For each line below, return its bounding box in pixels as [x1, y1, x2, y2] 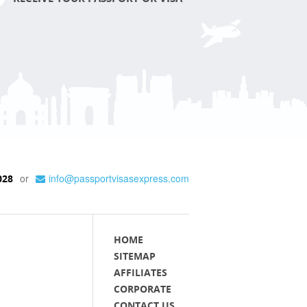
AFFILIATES [114, 265, 167, 279]
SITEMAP [114, 249, 156, 262]
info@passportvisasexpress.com [49, 171, 189, 185]
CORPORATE [114, 282, 171, 295]
